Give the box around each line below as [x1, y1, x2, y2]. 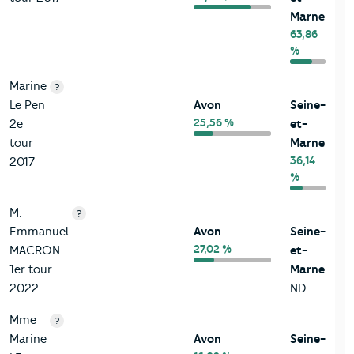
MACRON [9, 243, 60, 258]
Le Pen [9, 97, 45, 112]
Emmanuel [9, 224, 69, 239]
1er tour [9, 262, 52, 277]
